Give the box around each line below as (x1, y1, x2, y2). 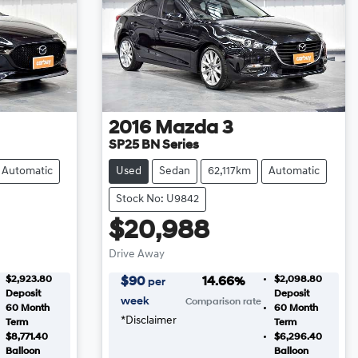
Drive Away (108, 248, 165, 261)
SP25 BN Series (108, 138, 199, 152)
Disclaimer (125, 314, 177, 327)
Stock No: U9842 (115, 193, 199, 205)
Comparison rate (185, 296, 262, 307)
